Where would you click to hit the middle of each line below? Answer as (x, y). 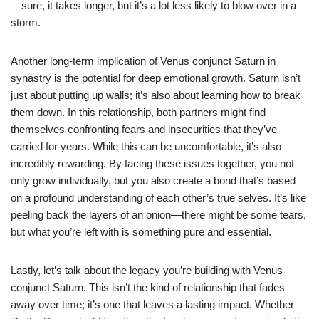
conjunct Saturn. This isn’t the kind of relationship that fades (148, 287)
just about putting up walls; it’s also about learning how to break (156, 95)
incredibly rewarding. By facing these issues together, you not (152, 163)
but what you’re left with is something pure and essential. (141, 231)
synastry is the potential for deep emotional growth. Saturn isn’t (156, 78)
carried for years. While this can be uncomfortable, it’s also (146, 146)
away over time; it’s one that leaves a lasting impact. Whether (152, 304)
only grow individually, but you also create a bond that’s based (153, 180)
